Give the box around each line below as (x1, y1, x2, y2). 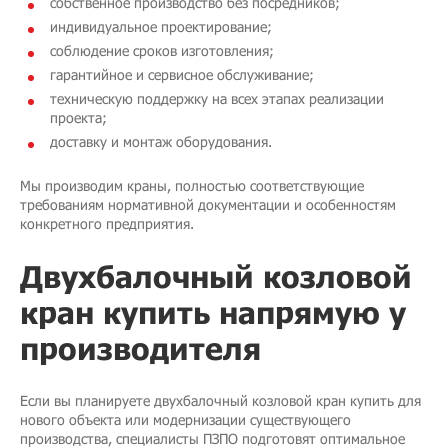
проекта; (50, 109, 107, 127)
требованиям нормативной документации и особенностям (20, 196, 396, 214)
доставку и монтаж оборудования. (50, 133, 272, 151)
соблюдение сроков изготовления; (50, 42, 274, 60)
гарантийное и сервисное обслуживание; (50, 66, 314, 84)
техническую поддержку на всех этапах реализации (50, 90, 384, 108)
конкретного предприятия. (20, 215, 194, 233)
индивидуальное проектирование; (50, 18, 272, 36)
